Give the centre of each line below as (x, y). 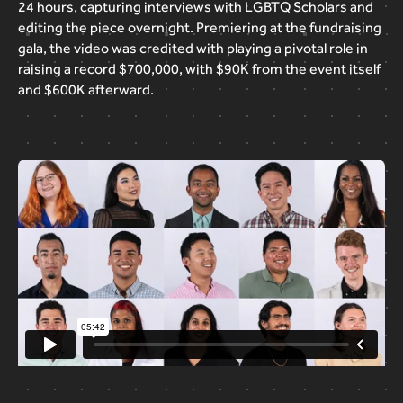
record (95, 69)
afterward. (121, 90)
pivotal (305, 48)
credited (166, 48)
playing (249, 48)
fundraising (345, 27)
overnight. (161, 27)
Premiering (232, 27)
